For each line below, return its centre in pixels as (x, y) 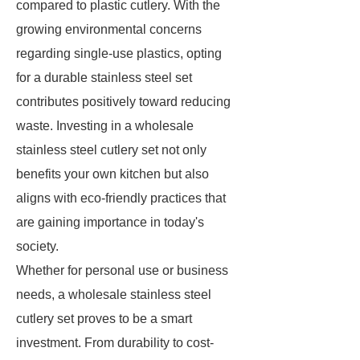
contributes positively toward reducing (123, 102)
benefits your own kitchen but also (112, 174)
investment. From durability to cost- (115, 343)
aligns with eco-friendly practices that (121, 198)
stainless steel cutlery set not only (111, 150)
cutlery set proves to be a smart (104, 319)
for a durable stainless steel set (104, 78)
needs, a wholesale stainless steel (114, 295)
